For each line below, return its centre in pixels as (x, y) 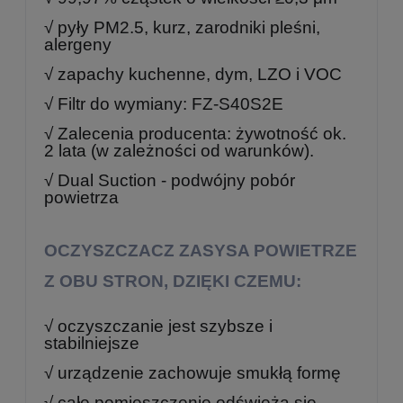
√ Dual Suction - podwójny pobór (170, 180)
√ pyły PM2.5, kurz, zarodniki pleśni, (182, 27)
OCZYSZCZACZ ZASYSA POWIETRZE (201, 250)
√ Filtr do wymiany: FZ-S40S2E (164, 103)
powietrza (81, 197)
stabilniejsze (92, 343)
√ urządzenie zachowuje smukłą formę (193, 372)
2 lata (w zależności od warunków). (179, 150)
